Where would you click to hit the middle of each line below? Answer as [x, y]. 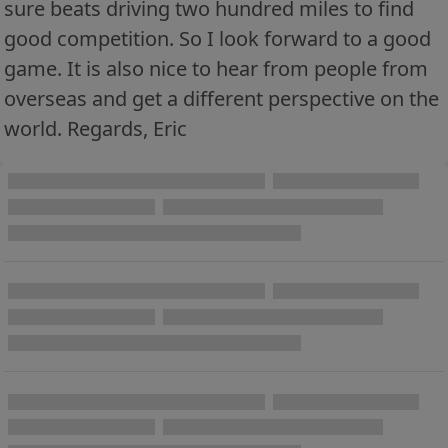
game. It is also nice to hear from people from [216, 68]
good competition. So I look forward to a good [217, 38]
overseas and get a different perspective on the [221, 98]
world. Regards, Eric [95, 128]
